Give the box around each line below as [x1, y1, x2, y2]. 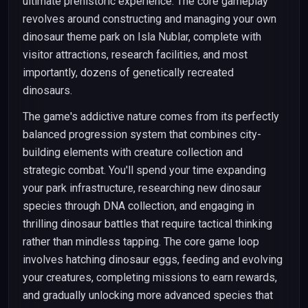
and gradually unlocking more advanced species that [23, 289, 273, 302]
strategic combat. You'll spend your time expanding [23, 164, 266, 177]
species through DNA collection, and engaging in [23, 199, 254, 212]
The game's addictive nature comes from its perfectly [23, 110, 279, 123]
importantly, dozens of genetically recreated [23, 66, 234, 79]
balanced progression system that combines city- [23, 128, 261, 141]
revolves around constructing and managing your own [23, 12, 276, 25]
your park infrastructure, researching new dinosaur [23, 181, 261, 195]
